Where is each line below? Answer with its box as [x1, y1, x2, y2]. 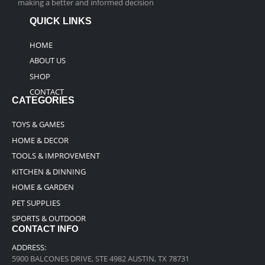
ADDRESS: [12, 242, 46, 253]
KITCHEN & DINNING [12, 166, 86, 177]
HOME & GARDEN [12, 182, 74, 193]
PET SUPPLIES [12, 197, 60, 208]
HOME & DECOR [12, 134, 69, 146]
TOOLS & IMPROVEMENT [12, 150, 100, 161]
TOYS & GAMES [12, 119, 64, 130]
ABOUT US [30, 55, 66, 66]
